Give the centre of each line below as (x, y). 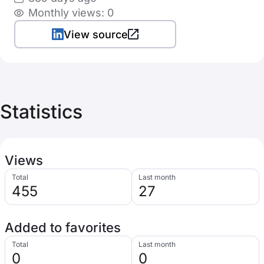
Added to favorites (63, 227)
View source (96, 34)
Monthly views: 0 (71, 13)
